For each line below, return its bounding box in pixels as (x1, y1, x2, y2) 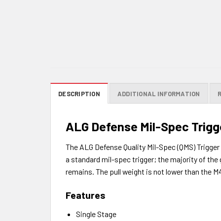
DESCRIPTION (58, 90, 100, 98)
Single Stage (75, 209, 116, 219)
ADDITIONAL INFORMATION (117, 90, 200, 98)
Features (66, 189, 106, 201)
